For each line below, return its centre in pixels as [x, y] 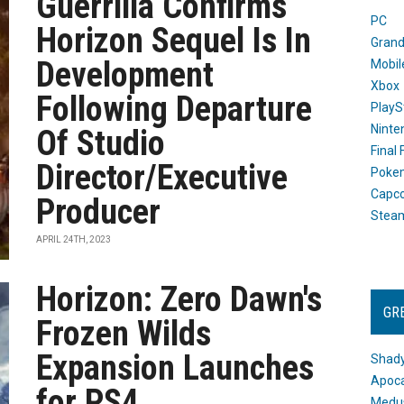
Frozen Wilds [124, 334]
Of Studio [101, 143]
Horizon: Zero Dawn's [179, 299]
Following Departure [174, 109]
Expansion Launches [175, 368]
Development [125, 75]
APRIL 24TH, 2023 [74, 239]
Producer [99, 212]
